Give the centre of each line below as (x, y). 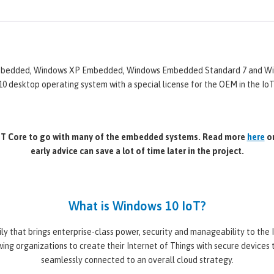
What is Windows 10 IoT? (137, 206)
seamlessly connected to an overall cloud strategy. (137, 260)
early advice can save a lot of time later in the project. (137, 151)
